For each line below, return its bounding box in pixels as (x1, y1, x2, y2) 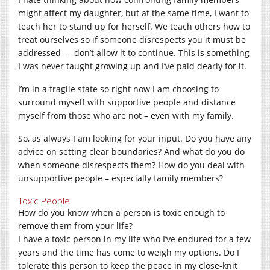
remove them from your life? (18, 219, 133, 231)
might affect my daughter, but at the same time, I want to (18, 7, 249, 19)
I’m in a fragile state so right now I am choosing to (18, 83, 219, 95)
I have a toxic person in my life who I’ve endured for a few (18, 233, 251, 245)
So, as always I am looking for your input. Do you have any (18, 132, 251, 144)
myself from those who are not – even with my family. (18, 109, 234, 121)
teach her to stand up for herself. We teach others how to (18, 20, 250, 32)
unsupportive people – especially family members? (18, 172, 223, 184)
